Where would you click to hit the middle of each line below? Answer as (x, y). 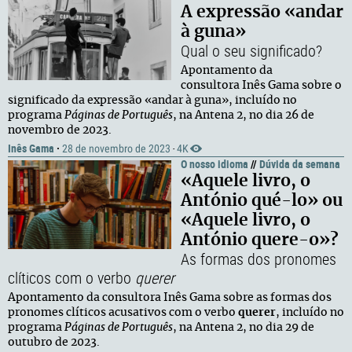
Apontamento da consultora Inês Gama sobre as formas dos (170, 298)
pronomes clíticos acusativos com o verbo (123, 313)
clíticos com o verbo (71, 278)
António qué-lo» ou (262, 201)
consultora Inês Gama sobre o (261, 86)
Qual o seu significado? (251, 51)
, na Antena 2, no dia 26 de (244, 115)
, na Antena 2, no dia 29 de (244, 328)
